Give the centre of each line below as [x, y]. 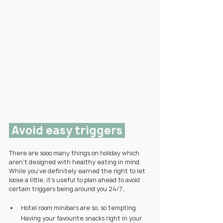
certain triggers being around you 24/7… [67, 189]
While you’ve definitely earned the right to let [78, 171]
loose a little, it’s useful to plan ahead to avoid [75, 180]
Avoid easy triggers [68, 130]
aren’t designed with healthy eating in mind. [76, 162]
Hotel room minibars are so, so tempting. [80, 208]
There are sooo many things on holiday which [75, 153]
